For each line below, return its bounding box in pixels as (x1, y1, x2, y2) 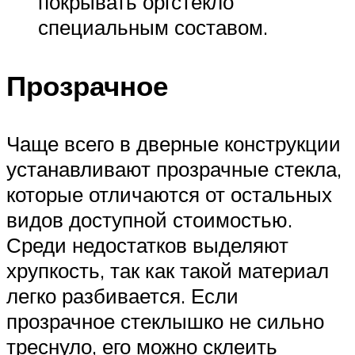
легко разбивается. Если (6, 282, 239, 308)
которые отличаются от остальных (6, 181, 332, 207)
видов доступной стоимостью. (6, 206, 292, 232)
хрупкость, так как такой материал (6, 257, 329, 283)
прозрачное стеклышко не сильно (6, 307, 324, 334)
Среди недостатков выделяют (6, 231, 288, 258)
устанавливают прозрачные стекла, (6, 155, 342, 181)
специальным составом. (38, 14, 268, 40)
